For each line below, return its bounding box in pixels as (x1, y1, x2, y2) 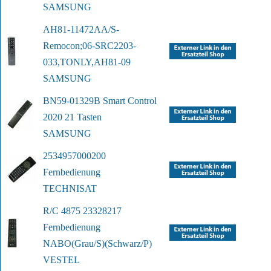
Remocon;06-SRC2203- (43, 41, 136, 51)
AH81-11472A (43, 24, 101, 35)
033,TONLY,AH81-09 (43, 57, 131, 68)
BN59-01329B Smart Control (43, 96, 157, 106)
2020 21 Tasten (43, 112, 102, 123)
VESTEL (43, 255, 80, 266)
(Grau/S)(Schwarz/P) (71, 238, 152, 249)
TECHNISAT (43, 183, 97, 194)
